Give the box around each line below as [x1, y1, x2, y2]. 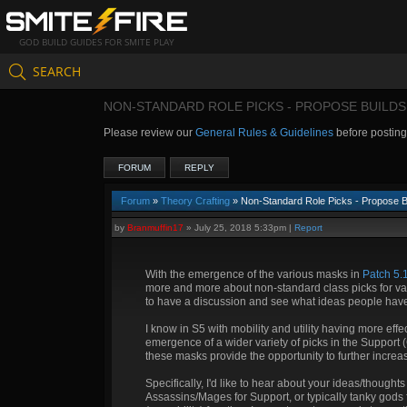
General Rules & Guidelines [195, 126, 333, 139]
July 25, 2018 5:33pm [194, 223, 286, 233]
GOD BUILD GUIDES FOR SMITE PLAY [18, 35, 174, 49]
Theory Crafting [161, 195, 230, 206]
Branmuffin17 [127, 223, 184, 233]
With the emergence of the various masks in [145, 268, 362, 281]
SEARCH [33, 62, 81, 80]
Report [294, 223, 323, 233]
